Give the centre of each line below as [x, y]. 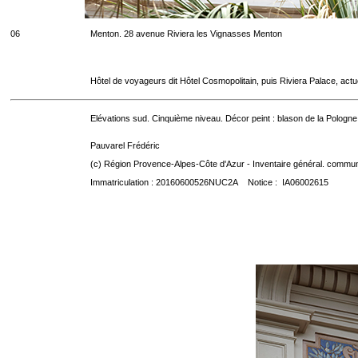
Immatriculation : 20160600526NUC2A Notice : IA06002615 [209, 182]
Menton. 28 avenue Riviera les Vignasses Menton [186, 34]
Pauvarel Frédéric [125, 145]
